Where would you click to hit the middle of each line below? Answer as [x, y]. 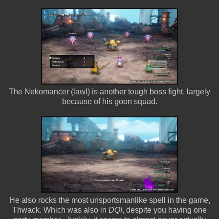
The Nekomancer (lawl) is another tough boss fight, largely [109, 91]
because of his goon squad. [109, 101]
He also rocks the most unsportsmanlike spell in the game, [109, 200]
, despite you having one [164, 210]
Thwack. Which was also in [60, 210]
